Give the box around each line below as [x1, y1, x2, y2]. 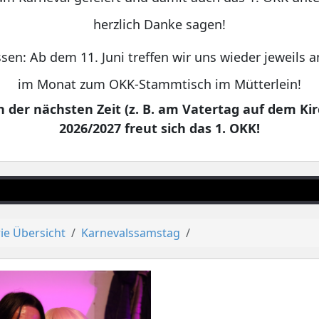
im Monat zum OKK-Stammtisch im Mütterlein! [18, 75, 301, 93]
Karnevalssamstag [81, 225, 181, 241]
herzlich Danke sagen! [93, 16, 226, 33]
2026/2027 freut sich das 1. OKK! [59, 120, 260, 137]
